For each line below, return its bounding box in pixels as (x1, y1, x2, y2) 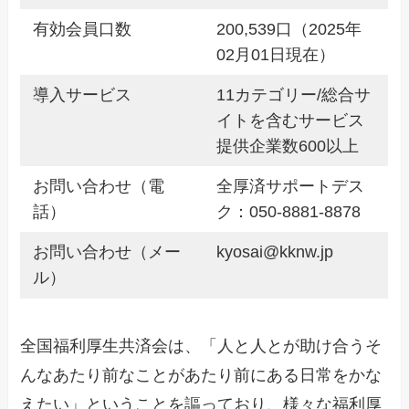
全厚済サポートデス (215, 177, 364, 196)
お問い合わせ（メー (32, 243, 181, 262)
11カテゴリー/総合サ (215, 86, 371, 105)
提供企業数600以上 (215, 137, 359, 156)
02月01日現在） (215, 46, 335, 65)
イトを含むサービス (215, 111, 364, 131)
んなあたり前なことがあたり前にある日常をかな (20, 366, 383, 385)
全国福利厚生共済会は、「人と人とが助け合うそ (20, 337, 383, 356)
